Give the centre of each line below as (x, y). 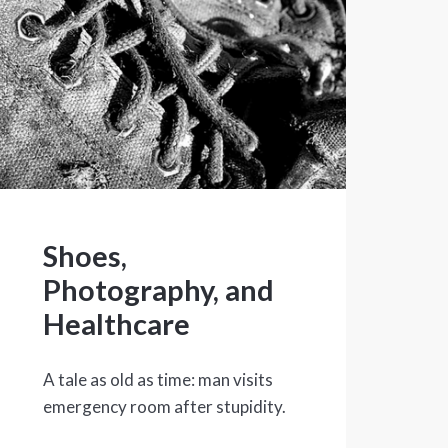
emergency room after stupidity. (164, 407)
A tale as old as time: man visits (157, 380)
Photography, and (158, 290)
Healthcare (116, 324)
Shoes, (84, 256)
